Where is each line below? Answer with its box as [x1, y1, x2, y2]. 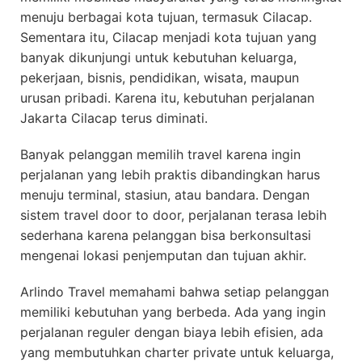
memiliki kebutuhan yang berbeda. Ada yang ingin [20, 304, 326, 321]
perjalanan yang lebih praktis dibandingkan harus [20, 166, 320, 183]
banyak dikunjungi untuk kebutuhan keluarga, [20, 49, 297, 66]
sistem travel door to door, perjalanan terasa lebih [20, 207, 326, 224]
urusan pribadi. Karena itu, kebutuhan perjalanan [20, 90, 314, 107]
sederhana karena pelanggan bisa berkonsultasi [20, 227, 311, 244]
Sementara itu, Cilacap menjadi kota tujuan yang [20, 29, 317, 46]
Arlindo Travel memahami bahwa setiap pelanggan [20, 284, 329, 301]
